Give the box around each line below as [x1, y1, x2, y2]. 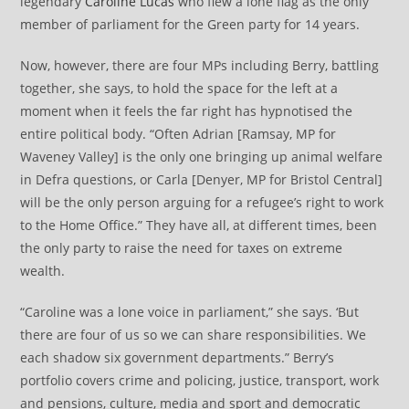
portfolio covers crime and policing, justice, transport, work [20, 371, 380, 389]
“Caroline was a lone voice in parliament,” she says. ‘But [20, 302, 360, 320]
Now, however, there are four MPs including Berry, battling [20, 56, 380, 74]
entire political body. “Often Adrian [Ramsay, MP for [20, 124, 337, 142]
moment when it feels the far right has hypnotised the [20, 101, 353, 120]
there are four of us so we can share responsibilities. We [20, 325, 367, 343]
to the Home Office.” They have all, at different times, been [20, 215, 378, 234]
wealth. [20, 261, 66, 279]
